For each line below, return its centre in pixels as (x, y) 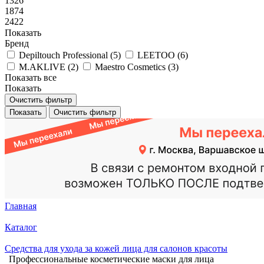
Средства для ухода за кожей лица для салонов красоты (116, 248)
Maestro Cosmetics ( (133, 67)
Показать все (31, 77)
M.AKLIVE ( (45, 67)
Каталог (21, 227)
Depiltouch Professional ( (66, 55)
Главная (21, 206)
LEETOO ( (159, 55)
